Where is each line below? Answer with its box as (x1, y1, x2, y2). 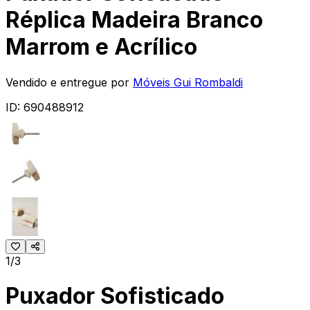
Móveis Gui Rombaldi (133, 75, 243, 89)
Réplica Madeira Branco (6, 6, 263, 34)
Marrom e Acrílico (6, 33, 197, 61)
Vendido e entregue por (6, 75, 129, 89)
